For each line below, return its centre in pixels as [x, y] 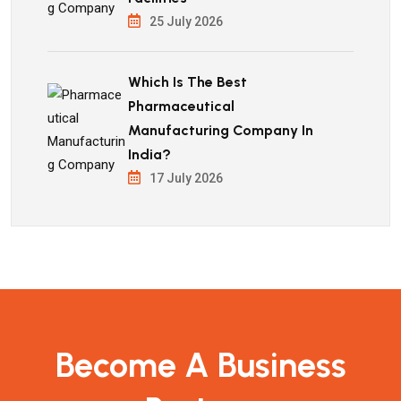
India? [149, 154]
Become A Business [200, 365]
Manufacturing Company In [221, 130]
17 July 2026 [186, 178]
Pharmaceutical [181, 106]
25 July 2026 [186, 21]
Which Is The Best [188, 82]
